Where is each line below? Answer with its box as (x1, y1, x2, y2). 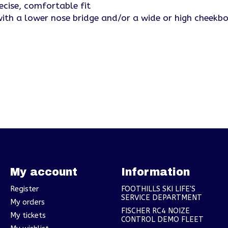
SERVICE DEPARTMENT (121, 193, 202, 202)
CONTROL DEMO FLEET (121, 215, 204, 224)
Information (121, 165, 190, 178)
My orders (10, 198, 45, 207)
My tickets (10, 211, 46, 220)
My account (10, 165, 77, 178)
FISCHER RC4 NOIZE (121, 207, 190, 216)
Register (10, 184, 39, 193)
